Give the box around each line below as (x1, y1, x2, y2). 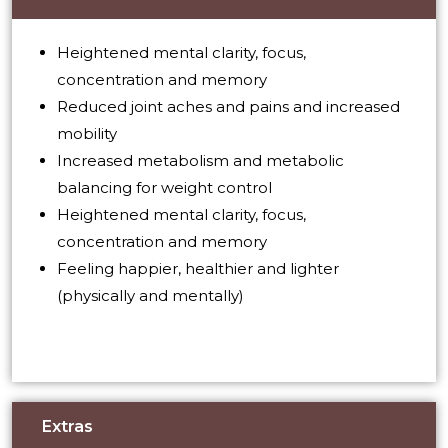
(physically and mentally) (57, 286, 244, 305)
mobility (57, 124, 117, 143)
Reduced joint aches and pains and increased (57, 97, 400, 116)
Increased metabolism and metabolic (57, 151, 344, 170)
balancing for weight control (57, 178, 272, 197)
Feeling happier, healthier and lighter (57, 259, 339, 278)
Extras (42, 416, 93, 436)
